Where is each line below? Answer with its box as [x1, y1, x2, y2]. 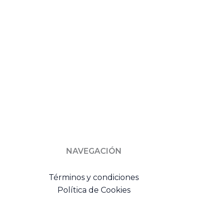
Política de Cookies [57, 185, 130, 195]
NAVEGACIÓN [66, 146, 122, 156]
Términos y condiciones [49, 173, 139, 182]
